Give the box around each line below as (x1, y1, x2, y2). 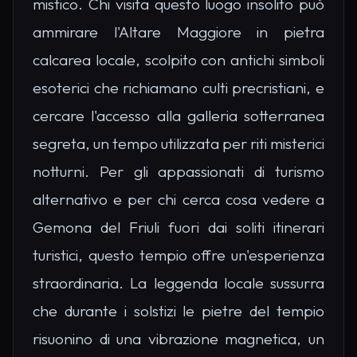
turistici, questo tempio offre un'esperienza (33, 245, 324, 265)
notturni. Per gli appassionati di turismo (33, 162, 324, 182)
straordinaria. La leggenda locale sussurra (33, 273, 324, 293)
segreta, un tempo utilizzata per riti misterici (33, 134, 324, 154)
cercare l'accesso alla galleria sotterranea (33, 106, 324, 126)
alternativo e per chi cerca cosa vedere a (33, 190, 324, 210)
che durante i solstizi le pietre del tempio (33, 301, 324, 321)
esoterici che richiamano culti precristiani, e (33, 78, 324, 98)
